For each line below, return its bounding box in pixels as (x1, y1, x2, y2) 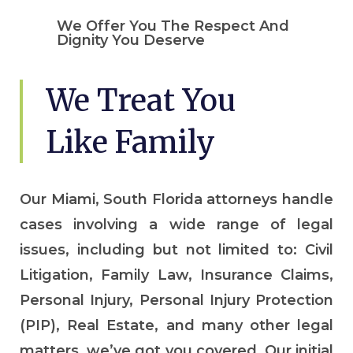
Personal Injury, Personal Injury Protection (20, 291, 333, 309)
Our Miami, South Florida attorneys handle (20, 190, 333, 208)
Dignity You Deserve (57, 31, 205, 49)
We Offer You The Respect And (57, 17, 289, 35)
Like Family (46, 123, 215, 161)
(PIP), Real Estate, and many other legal (20, 316, 333, 334)
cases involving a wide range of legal (20, 215, 333, 233)
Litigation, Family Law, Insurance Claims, (20, 266, 333, 284)
